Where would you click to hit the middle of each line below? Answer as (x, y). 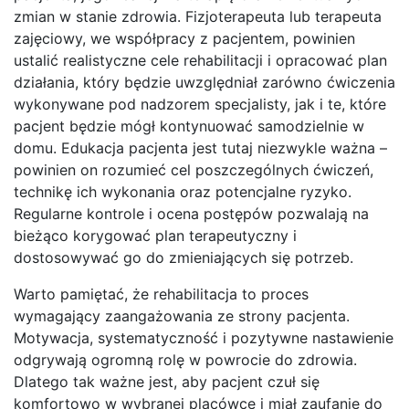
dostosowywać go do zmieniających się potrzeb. (184, 257)
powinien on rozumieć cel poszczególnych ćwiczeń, (194, 169)
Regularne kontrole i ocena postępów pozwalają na (191, 213)
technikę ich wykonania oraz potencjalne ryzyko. (183, 191)
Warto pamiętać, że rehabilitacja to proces (161, 294)
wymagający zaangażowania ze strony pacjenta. (182, 315)
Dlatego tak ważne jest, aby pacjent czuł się (167, 381)
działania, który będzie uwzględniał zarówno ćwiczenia (204, 82)
